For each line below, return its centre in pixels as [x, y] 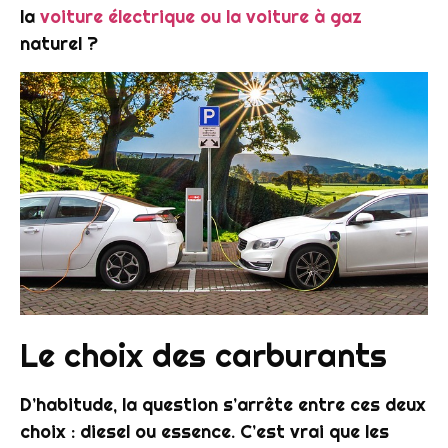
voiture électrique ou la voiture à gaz [201, 17]
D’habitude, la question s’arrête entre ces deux [223, 404]
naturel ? [59, 44]
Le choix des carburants [203, 355]
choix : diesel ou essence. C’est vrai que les [204, 431]
